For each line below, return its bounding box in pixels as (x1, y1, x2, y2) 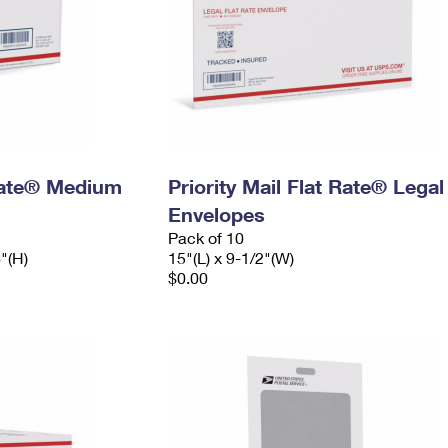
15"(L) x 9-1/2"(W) (167, 248, 294, 267)
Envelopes (167, 202, 265, 226)
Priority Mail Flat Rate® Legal (167, 174, 444, 198)
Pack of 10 (167, 228, 244, 247)
